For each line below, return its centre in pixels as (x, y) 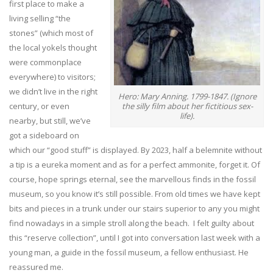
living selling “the (40, 19)
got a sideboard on (44, 136)
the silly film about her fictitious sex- (187, 106)
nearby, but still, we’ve (50, 121)
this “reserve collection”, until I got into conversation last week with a (135, 238)
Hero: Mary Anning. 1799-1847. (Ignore (187, 96)
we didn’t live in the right (53, 92)
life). (187, 115)
